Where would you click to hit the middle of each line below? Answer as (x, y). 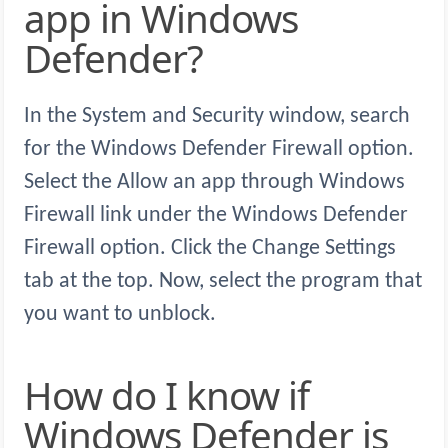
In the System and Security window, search (217, 117)
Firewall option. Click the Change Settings (210, 249)
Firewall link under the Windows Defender (216, 216)
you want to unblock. (120, 315)
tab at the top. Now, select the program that (223, 282)
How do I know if (38, 395)
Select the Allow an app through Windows (214, 183)
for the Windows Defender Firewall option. (219, 150)
